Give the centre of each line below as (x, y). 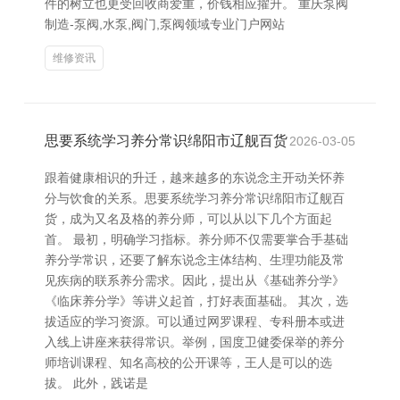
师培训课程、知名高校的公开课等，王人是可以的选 (188, 362)
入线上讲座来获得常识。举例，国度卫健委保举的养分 (195, 342)
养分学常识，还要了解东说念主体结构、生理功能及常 (195, 260)
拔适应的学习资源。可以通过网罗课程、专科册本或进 (195, 321)
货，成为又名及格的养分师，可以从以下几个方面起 (188, 219)
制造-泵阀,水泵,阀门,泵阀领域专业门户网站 (165, 24)
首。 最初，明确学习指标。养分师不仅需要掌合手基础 (196, 239)
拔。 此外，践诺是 (96, 383)
